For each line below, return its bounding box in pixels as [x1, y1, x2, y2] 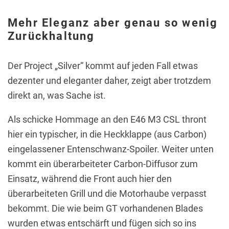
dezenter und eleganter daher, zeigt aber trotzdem [8, 75, 211, 86]
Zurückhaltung [8, 29, 95, 42]
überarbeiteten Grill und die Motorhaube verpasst [8, 188, 207, 199]
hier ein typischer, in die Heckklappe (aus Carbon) [8, 128, 207, 140]
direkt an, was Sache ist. [8, 89, 106, 101]
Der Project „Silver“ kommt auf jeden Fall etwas [8, 60, 198, 71]
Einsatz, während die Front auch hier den [8, 173, 172, 184]
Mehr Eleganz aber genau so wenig [8, 16, 218, 29]
